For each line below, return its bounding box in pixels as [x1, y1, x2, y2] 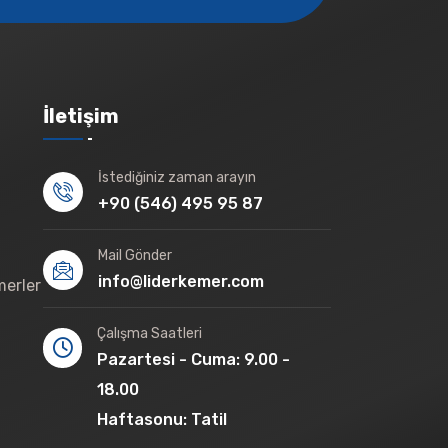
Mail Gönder [98, 246, 172, 264]
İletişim [43, 103, 119, 128]
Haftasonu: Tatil [97, 409, 228, 429]
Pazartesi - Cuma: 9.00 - [97, 349, 291, 369]
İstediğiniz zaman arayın [98, 168, 256, 186]
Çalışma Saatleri [97, 324, 203, 342]
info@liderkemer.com [98, 271, 264, 291]
